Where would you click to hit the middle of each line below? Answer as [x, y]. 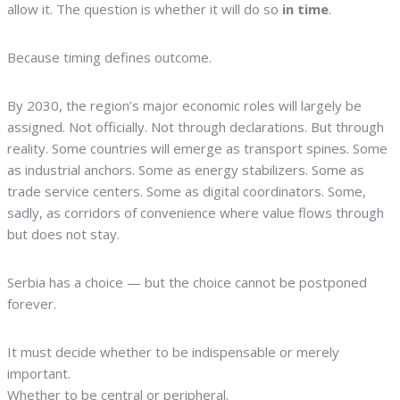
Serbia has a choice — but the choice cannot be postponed [187, 282]
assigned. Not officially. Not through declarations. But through [196, 127]
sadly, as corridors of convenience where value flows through [196, 212]
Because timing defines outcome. [109, 57]
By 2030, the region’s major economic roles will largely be [184, 105]
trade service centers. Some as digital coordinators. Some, [187, 191]
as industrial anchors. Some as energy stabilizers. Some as [186, 170]
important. [39, 373]
